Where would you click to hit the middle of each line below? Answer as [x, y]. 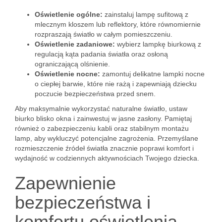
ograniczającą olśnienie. [72, 64]
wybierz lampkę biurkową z [158, 44]
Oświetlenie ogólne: [69, 14]
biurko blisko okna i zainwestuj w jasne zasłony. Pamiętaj [103, 118]
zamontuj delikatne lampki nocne [152, 74]
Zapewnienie [65, 183]
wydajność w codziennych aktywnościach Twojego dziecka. [107, 158]
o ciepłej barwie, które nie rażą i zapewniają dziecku [116, 84]
